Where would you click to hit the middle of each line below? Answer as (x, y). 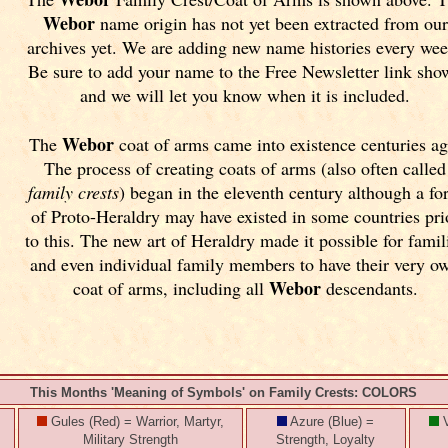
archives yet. (75, 47)
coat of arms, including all (170, 288)
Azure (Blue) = (331, 421)
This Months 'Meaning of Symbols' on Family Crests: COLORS (224, 392)
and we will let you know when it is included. (245, 95)
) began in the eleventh (203, 192)
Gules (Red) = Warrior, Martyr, (135, 421)
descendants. (369, 288)
